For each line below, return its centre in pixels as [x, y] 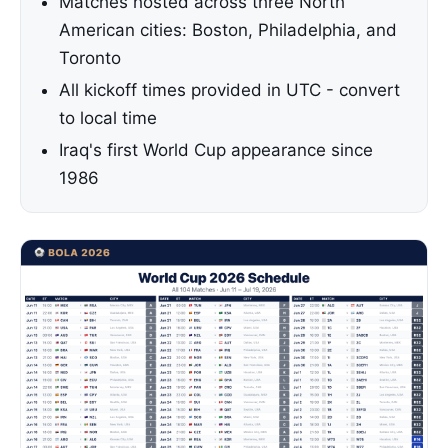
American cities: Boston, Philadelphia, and [228, 30]
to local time [108, 118]
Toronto [90, 58]
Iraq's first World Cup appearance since [216, 150]
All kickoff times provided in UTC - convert [229, 90]
